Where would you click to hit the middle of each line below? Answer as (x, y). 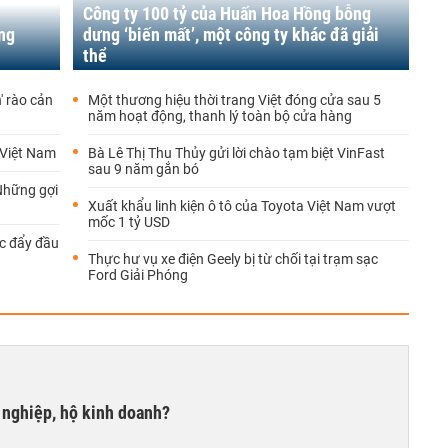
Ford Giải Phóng (138, 275)
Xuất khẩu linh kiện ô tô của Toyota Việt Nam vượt (242, 206)
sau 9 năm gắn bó (143, 169)
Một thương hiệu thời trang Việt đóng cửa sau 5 (234, 100)
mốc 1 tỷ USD (129, 222)
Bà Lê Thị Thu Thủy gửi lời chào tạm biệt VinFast (236, 153)
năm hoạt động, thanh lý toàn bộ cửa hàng (220, 116)
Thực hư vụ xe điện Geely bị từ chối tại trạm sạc (233, 259)
